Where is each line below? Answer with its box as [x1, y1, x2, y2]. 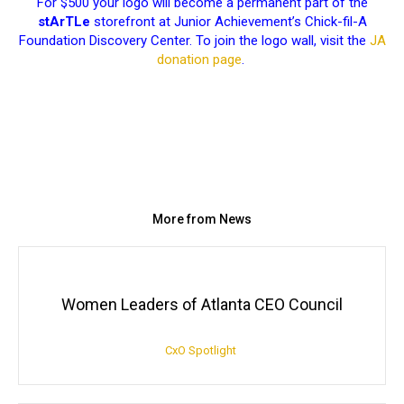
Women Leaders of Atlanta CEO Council [61, 295, 343, 314]
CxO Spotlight [164, 343, 236, 357]
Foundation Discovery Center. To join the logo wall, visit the [18, 32, 370, 49]
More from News [152, 211, 252, 226]
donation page [156, 50, 242, 68]
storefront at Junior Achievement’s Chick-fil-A [89, 13, 367, 30]
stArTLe [37, 13, 90, 30]
